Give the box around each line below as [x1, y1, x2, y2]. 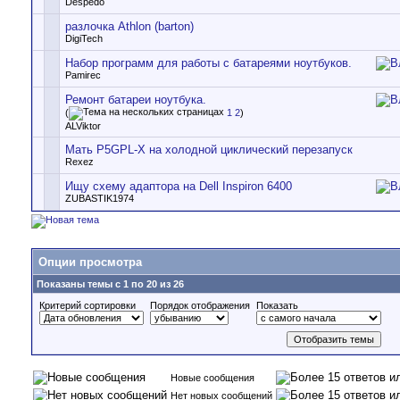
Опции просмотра [38, 255, 142, 269]
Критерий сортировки [39, 300, 136, 311]
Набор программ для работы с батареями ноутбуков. [65, 56, 352, 70]
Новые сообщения [171, 372, 254, 383]
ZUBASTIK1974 [65, 193, 134, 204]
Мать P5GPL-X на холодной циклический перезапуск [65, 143, 353, 156]
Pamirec [65, 70, 101, 80]
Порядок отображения [150, 300, 250, 311]
